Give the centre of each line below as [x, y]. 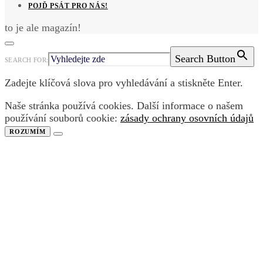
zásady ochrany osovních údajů [187, 118]
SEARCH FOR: [27, 60]
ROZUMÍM [28, 131]
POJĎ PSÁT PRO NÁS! [68, 6]
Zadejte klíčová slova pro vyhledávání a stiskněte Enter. [124, 83]
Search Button [205, 58]
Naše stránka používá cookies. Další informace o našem [124, 105]
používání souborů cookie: [63, 118]
